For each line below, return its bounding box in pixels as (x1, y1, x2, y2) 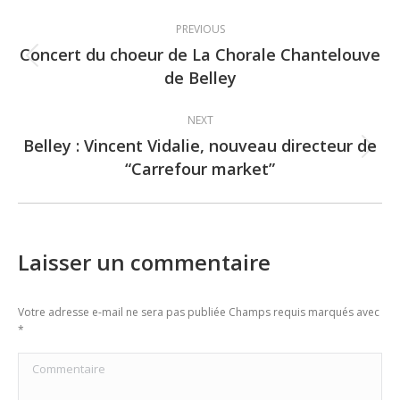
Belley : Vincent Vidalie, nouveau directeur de (23, 135, 377, 156)
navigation (18, 34, 183, 78)
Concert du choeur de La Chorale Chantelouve (20, 44, 380, 65)
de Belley (163, 67, 237, 88)
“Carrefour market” (125, 158, 275, 179)
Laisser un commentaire (18, 247, 271, 277)
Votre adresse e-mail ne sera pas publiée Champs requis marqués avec (18, 304, 379, 320)
